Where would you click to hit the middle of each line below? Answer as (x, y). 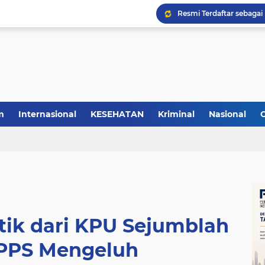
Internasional (47, 114)
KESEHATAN (117, 114)
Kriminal (176, 114)
